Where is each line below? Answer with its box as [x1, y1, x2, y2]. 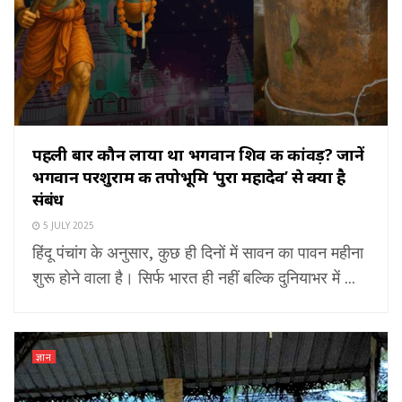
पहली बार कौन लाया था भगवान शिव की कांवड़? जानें [32, 144, 364, 166]
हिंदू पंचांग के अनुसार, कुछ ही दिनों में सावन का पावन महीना [32, 241, 363, 264]
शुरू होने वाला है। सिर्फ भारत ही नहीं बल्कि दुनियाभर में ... [32, 267, 355, 289]
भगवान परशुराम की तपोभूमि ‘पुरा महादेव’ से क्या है [32, 166, 345, 188]
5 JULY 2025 [40, 219, 94, 232]
